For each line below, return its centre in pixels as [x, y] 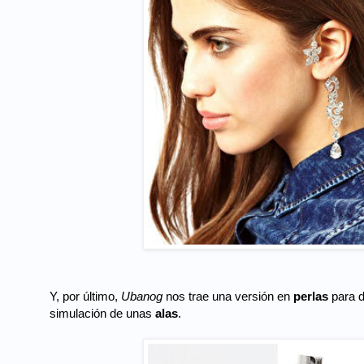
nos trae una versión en [230, 297]
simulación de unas [102, 314]
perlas [312, 297]
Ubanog [143, 297]
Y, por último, [85, 297]
